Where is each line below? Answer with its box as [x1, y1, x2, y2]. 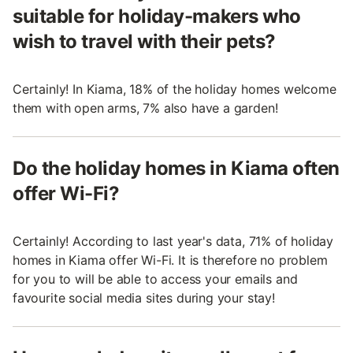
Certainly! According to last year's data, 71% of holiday [13, 232, 334, 249]
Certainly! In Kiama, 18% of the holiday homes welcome [13, 80, 336, 97]
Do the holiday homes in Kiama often [13, 156, 340, 180]
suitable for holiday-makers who [13, 4, 301, 28]
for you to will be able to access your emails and [13, 270, 298, 287]
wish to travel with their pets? [13, 29, 276, 53]
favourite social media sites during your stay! [13, 289, 275, 306]
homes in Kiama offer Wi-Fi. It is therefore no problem [13, 251, 328, 268]
